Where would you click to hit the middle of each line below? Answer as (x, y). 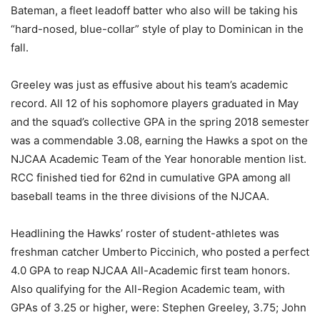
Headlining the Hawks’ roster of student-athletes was (145, 233)
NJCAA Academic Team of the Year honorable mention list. (159, 159)
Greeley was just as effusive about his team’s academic (149, 84)
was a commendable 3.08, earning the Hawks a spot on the (159, 140)
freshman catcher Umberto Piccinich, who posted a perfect (160, 251)
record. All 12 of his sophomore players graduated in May (155, 103)
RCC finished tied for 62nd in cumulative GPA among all (151, 177)
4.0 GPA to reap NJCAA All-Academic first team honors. (150, 270)
